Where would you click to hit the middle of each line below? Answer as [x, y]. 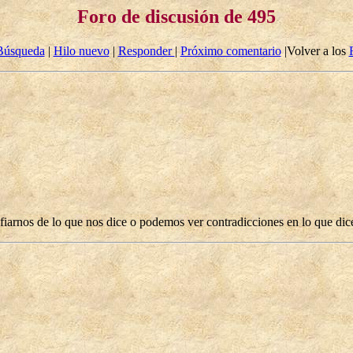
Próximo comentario [230, 51]
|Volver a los [315, 51]
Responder [146, 51]
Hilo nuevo [81, 51]
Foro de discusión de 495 [176, 17]
